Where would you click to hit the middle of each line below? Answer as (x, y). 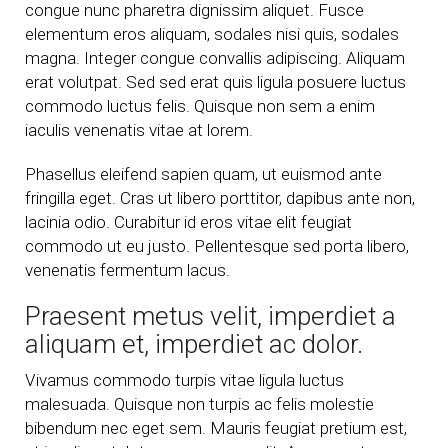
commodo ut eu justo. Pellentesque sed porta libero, (217, 246)
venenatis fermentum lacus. (127, 270)
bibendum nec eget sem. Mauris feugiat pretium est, (216, 428)
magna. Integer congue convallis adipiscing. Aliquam (215, 58)
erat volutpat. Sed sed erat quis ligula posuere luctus (215, 82)
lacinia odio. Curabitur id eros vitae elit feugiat (188, 222)
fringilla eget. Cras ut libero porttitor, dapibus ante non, (220, 198)
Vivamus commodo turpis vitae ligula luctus (184, 380)
